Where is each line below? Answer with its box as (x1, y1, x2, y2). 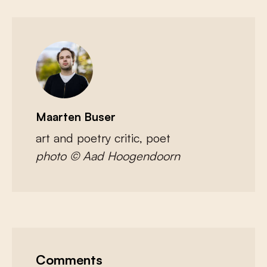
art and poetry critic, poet (36, 131, 170, 146)
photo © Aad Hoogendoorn (36, 148, 180, 164)
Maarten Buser (36, 110, 116, 125)
